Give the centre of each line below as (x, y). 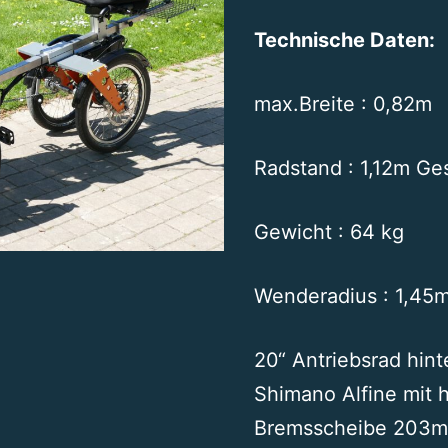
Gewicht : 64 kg (329, 231)
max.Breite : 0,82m (343, 103)
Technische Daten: (344, 39)
